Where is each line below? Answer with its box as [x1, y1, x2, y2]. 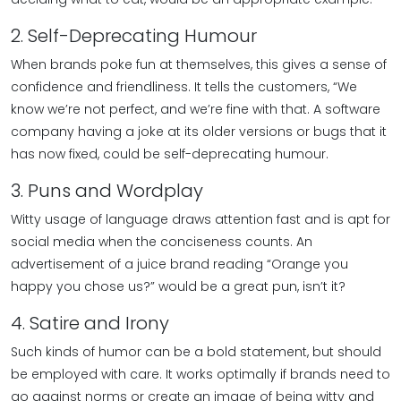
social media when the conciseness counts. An [11, 233, 312, 251]
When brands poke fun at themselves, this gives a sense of [11, 55, 387, 73]
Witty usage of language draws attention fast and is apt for [11, 210, 390, 228]
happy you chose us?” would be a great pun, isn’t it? [11, 277, 346, 295]
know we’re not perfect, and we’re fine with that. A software [11, 100, 380, 118]
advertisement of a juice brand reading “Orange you [11, 255, 348, 273]
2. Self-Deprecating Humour [11, 23, 257, 48]
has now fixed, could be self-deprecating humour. [11, 145, 328, 163]
